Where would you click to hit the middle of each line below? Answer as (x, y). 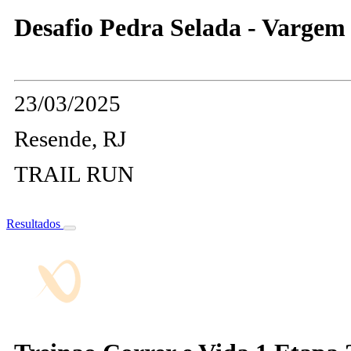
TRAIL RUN (74, 174)
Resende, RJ (70, 138)
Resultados (35, 223)
